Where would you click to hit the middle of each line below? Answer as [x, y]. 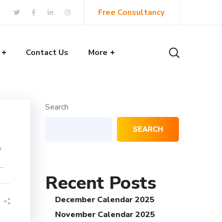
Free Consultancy [131, 12]
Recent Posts [101, 183]
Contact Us [47, 53]
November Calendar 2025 [105, 215]
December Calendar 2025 [105, 200]
